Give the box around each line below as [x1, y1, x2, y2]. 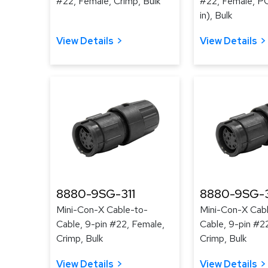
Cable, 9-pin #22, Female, [56, 218, 165, 230]
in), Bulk [200, 9, 232, 22]
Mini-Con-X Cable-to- [56, 203, 148, 216]
